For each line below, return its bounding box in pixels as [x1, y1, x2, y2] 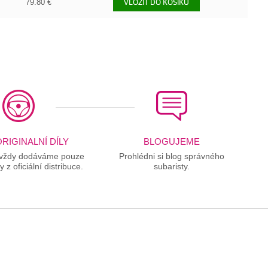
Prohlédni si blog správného [118, 151, 224, 162]
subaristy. [153, 162, 190, 172]
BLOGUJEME [143, 136, 200, 147]
